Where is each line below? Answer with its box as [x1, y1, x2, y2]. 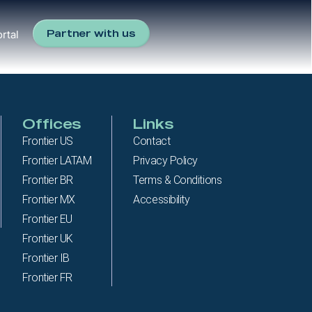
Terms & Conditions [133, 173, 222, 187]
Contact [133, 134, 171, 148]
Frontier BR [22, 173, 73, 187]
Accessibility [133, 193, 190, 207]
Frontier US [22, 134, 73, 148]
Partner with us [46, 27, 136, 39]
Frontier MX [22, 193, 75, 207]
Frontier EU [22, 212, 72, 226]
